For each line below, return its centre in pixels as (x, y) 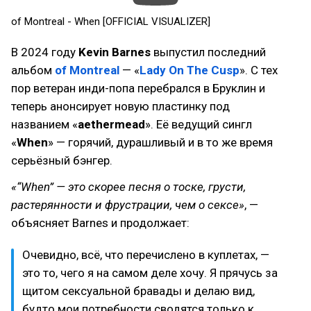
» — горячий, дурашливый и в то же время (160, 142)
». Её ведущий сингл (199, 124)
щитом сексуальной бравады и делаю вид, (138, 291)
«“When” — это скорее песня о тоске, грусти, (128, 187)
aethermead (111, 124)
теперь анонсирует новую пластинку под (120, 106)
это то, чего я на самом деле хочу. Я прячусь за (150, 273)
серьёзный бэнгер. (62, 160)
